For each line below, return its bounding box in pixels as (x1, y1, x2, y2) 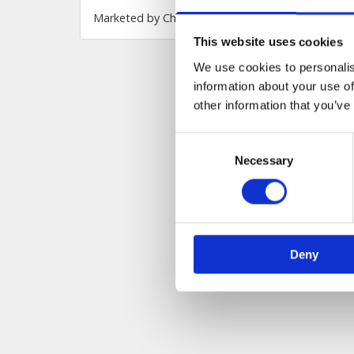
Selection (175, 153, 223, 168)
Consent (175, 134, 219, 149)
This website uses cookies (193, 35, 343, 49)
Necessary (235, 153, 293, 168)
